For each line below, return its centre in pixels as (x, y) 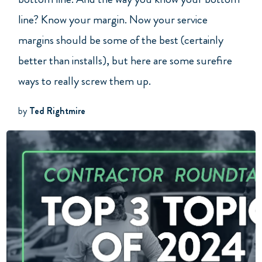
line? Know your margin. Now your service (113, 20)
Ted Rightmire (57, 111)
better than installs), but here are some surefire (125, 61)
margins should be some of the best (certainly (121, 40)
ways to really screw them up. (86, 81)
